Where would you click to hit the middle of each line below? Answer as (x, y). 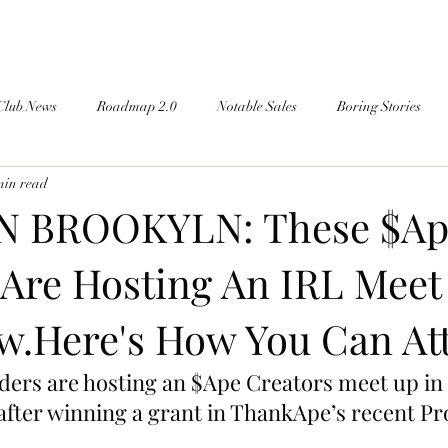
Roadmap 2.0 (137, 106)
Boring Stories (379, 106)
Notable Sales (257, 106)
